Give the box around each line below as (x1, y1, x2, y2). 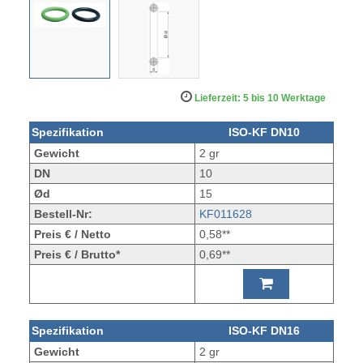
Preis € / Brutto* (33, 248, 120, 262)
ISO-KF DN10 (228, 126, 300, 139)
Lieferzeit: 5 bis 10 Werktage (192, 92, 327, 105)
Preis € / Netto (33, 228, 111, 241)
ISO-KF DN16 (228, 324, 300, 338)
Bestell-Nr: (33, 207, 92, 221)
